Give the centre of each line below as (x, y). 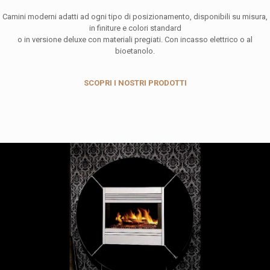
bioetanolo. (135, 51)
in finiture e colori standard (135, 28)
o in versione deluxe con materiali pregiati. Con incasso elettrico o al (135, 40)
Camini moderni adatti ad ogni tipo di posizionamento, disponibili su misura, (135, 17)
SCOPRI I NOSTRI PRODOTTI (135, 83)
